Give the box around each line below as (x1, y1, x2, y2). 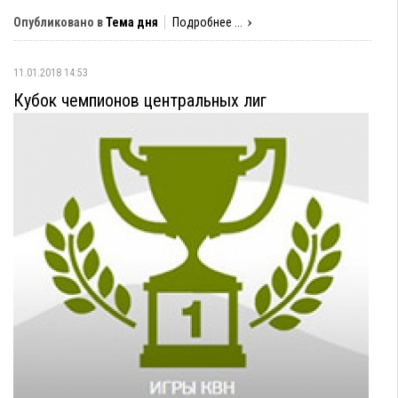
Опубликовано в (13, 15, 103, 29)
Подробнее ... (172, 15, 243, 29)
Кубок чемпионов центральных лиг (13, 90, 267, 111)
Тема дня (106, 15, 158, 29)
